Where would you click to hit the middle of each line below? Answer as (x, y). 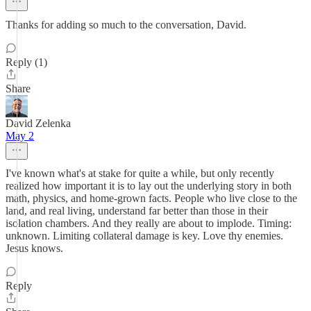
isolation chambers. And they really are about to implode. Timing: (149, 223)
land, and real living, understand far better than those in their (137, 211)
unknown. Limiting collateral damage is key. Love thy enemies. (144, 236)
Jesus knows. (34, 248)
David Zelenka (38, 123)
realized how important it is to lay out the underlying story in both (149, 186)
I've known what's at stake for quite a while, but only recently (140, 173)
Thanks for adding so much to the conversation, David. (126, 25)
